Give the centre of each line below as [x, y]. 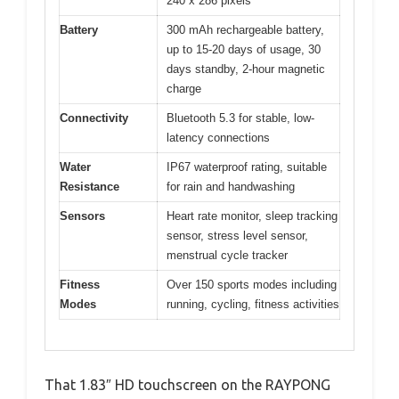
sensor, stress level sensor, [237, 235]
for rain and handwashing [231, 186]
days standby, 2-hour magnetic [246, 69]
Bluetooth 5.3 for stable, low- [240, 118]
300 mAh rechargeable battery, [245, 29]
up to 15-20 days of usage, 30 [244, 49]
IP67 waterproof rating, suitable [247, 167]
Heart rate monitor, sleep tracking [252, 216]
